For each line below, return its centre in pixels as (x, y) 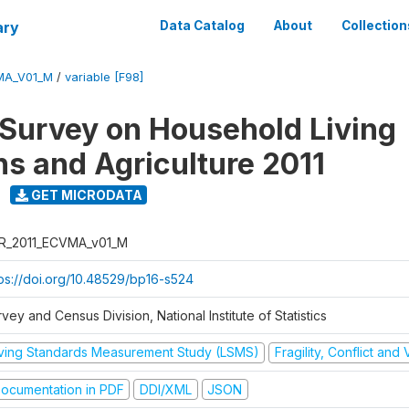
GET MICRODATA (85, 194)
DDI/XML (165, 389)
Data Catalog (202, 26)
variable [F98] (104, 77)
